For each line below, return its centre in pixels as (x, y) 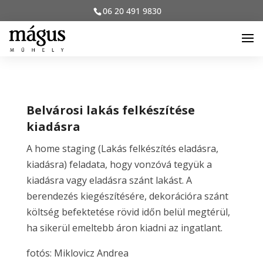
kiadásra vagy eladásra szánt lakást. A (109, 180)
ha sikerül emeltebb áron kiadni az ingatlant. (124, 228)
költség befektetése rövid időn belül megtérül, (128, 212)
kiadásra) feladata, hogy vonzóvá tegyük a (119, 164)
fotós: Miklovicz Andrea (77, 253)
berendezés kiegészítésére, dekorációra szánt (127, 196)
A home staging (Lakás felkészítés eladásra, (122, 149)
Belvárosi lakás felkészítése (110, 110)
